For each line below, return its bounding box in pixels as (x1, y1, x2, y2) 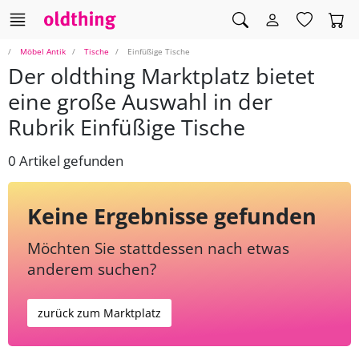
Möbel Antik (20, 46, 66, 58)
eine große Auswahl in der (8, 87, 272, 117)
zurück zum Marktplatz (38, 305, 161, 321)
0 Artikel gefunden (8, 151, 123, 171)
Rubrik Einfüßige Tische (8, 112, 245, 143)
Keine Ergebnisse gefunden (27, 201, 317, 232)
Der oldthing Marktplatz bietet (8, 61, 315, 91)
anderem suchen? (27, 258, 156, 280)
